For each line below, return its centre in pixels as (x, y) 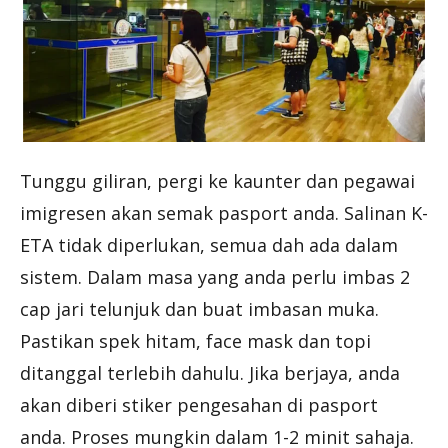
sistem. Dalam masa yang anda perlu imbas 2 (215, 276)
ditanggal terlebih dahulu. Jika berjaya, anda (210, 372)
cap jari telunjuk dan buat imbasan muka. (199, 308)
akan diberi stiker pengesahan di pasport (199, 404)
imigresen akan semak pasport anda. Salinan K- (224, 212)
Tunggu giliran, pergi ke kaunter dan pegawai (217, 180)
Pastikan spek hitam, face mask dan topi (195, 340)
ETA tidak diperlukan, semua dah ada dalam (209, 244)
